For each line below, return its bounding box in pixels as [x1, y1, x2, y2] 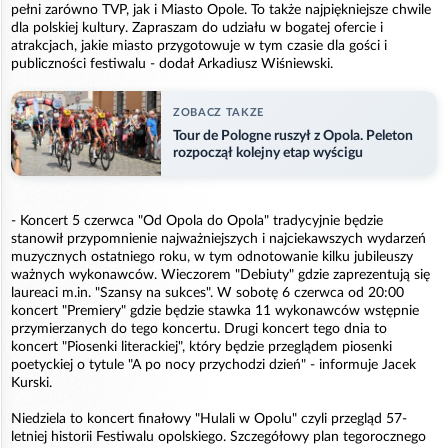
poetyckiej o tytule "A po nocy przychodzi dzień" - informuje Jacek [11, 357, 416, 372]
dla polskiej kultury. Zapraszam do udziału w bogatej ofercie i [11, 21, 383, 36]
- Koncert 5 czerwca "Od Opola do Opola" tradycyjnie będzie [11, 213, 383, 228]
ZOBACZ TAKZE [173, 107, 264, 119]
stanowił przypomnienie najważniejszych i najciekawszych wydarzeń [11, 231, 426, 246]
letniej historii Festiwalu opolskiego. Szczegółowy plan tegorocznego [11, 429, 426, 444]
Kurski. [11, 375, 52, 390]
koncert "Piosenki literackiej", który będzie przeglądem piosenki [11, 339, 392, 354]
